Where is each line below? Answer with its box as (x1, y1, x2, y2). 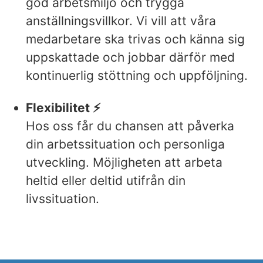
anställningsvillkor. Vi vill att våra (26, 13, 216, 28)
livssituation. (26, 191, 99, 206)
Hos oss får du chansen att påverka (26, 118, 234, 133)
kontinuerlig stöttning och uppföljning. (26, 68, 248, 83)
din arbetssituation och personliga (26, 136, 225, 151)
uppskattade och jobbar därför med (26, 49, 235, 65)
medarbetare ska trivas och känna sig (26, 31, 245, 46)
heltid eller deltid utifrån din (26, 173, 186, 188)
